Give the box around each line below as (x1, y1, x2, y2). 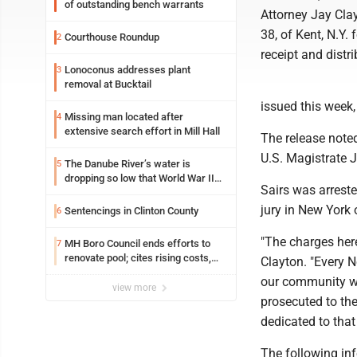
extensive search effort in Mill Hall (65, 125, 220, 137)
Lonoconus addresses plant (65, 64, 190, 76)
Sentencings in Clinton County (65, 205, 198, 217)
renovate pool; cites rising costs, (65, 252, 183, 264)
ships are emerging (65, 186, 152, 198)
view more (112, 282, 159, 293)
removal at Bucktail (104, 78, 151, 90)
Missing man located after (65, 111, 183, 123)
